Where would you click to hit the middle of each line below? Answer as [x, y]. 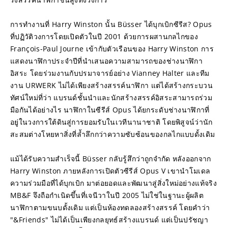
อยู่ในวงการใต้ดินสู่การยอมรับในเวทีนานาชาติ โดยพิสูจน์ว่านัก [111, 122]
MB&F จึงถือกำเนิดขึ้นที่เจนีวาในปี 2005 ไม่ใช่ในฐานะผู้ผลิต [107, 195]
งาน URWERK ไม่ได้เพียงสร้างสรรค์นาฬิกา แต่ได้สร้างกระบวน [112, 85]
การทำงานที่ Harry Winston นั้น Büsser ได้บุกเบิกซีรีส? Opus [111, 24]
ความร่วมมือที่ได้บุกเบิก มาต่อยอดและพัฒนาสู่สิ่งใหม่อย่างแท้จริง [114, 183]
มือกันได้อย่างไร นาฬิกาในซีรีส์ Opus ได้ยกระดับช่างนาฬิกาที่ [110, 110]
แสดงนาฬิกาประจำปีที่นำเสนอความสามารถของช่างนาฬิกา [107, 61]
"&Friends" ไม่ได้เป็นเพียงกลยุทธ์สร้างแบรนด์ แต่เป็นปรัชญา [109, 220]
